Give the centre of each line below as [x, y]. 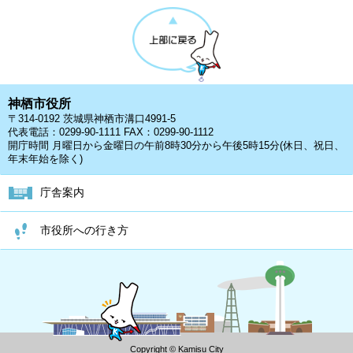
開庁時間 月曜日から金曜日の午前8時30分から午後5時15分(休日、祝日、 [176, 146]
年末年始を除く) [45, 159]
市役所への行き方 [84, 231]
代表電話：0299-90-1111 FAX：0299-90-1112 [111, 132]
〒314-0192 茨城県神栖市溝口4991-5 [92, 119]
